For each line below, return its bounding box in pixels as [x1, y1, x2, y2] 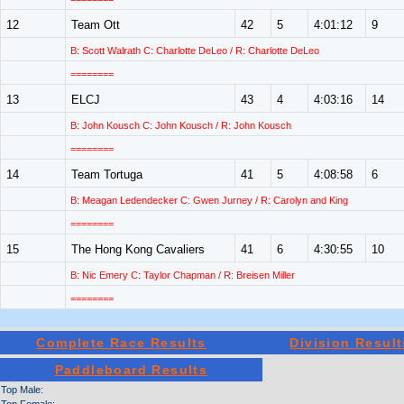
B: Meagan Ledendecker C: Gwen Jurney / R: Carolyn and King [70, 195, 348, 206]
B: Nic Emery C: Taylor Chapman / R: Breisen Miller [70, 270, 295, 280]
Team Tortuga [71, 168, 142, 181]
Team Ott [71, 18, 120, 32]
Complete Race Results [36, 335, 207, 350]
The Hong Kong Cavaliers [71, 243, 205, 256]
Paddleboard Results [54, 363, 208, 377]
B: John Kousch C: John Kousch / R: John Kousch [70, 120, 291, 131]
